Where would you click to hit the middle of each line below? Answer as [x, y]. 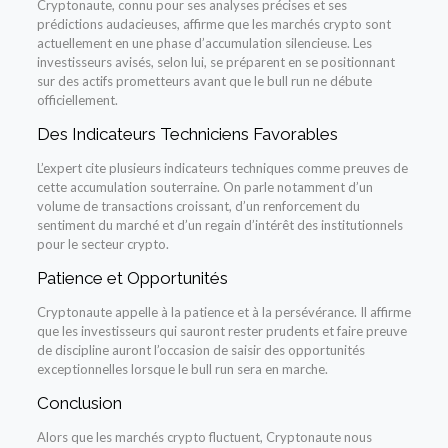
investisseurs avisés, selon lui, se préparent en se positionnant [215, 61]
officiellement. [77, 99]
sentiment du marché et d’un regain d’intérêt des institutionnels [219, 224]
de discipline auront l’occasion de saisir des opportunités [200, 349]
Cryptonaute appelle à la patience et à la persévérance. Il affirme [223, 311]
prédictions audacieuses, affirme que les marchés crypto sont [213, 23]
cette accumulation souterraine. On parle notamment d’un [204, 186]
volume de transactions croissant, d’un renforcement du [198, 205]
